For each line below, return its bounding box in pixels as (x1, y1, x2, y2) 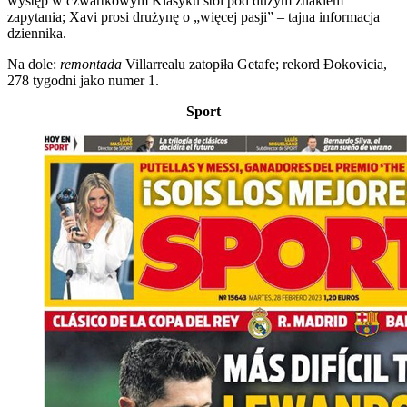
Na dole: (7, 55, 60, 72)
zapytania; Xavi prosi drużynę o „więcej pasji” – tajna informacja (7, 8, 380, 25)
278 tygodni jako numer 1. (7, 72, 159, 88)
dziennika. (7, 25, 66, 41)
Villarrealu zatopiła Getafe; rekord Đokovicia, (125, 55, 387, 72)
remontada (60, 55, 125, 72)
